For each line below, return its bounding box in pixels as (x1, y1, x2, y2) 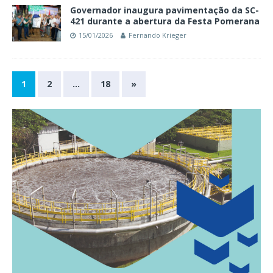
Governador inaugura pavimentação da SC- (70, 4, 259, 16)
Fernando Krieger (129, 30, 186, 40)
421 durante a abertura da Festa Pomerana (70, 15, 260, 27)
